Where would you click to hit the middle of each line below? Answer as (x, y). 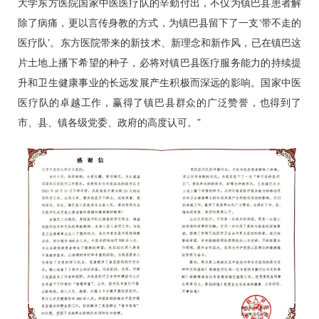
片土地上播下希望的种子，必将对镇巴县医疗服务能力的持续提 (159, 63)
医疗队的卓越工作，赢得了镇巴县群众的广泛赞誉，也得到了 (159, 103)
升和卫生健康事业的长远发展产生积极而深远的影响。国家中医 (159, 83)
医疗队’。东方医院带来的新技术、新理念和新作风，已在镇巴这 (159, 43)
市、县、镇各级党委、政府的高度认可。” (109, 123)
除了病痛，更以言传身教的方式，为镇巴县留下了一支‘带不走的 (159, 23)
